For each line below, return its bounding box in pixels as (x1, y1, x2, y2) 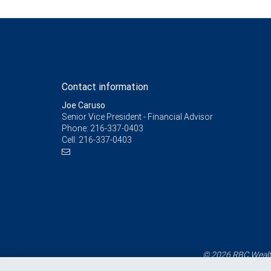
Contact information (62, 80, 148, 93)
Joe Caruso (62, 100, 105, 111)
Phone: (62, 123, 90, 134)
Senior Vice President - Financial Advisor (62, 111, 213, 122)
